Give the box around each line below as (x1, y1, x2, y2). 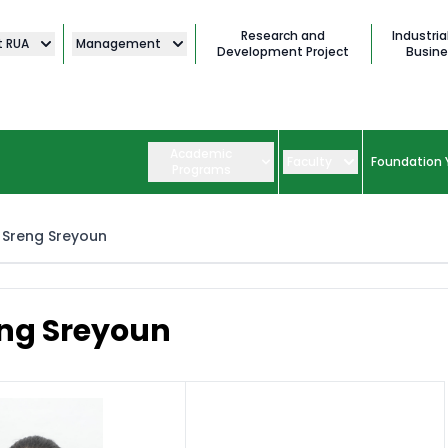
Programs (171, 161, 231, 179)
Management (75, 35, 161, 52)
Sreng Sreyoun (2, 226, 107, 247)
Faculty (287, 153, 332, 171)
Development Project (217, 43, 350, 60)
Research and (241, 27, 326, 44)
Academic (170, 145, 233, 163)
